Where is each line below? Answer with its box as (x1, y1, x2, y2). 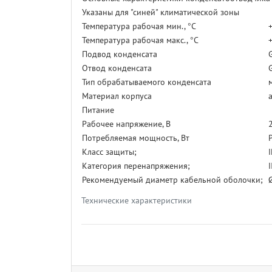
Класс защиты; (82, 146, 137, 158)
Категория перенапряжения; (82, 160, 190, 172)
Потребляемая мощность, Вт (82, 132, 189, 144)
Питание (82, 104, 114, 116)
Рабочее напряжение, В (82, 118, 171, 130)
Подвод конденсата (82, 49, 157, 60)
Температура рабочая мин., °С (82, 21, 196, 32)
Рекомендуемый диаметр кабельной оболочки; (82, 174, 263, 186)
